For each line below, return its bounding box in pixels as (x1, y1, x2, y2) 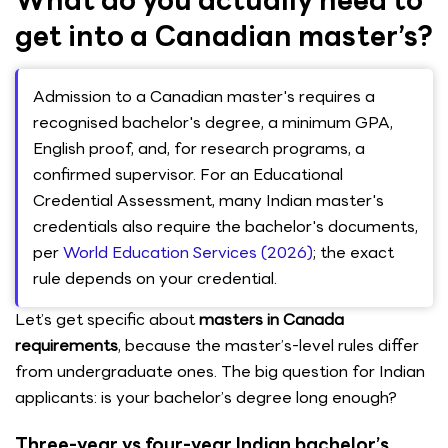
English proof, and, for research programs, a (33, 136, 365, 162)
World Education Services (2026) (63, 240, 313, 266)
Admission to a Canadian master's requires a (33, 84, 375, 110)
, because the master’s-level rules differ (118, 333, 419, 359)
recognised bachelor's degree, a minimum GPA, (33, 110, 393, 136)
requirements (15, 333, 118, 359)
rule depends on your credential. (33, 266, 277, 292)
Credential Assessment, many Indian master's (33, 188, 384, 214)
